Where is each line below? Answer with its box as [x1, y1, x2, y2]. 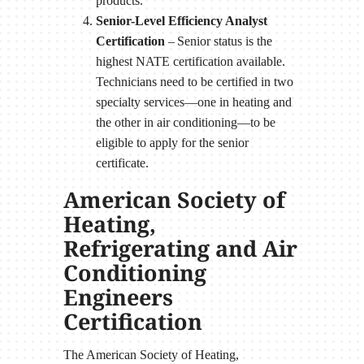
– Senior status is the [164, 33, 272, 48]
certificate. [95, 155, 149, 170]
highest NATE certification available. [95, 54, 285, 68]
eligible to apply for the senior [95, 135, 249, 149]
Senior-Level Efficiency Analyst [95, 13, 267, 28]
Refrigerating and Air [63, 232, 297, 263]
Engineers [63, 281, 173, 312]
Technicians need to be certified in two [95, 74, 293, 89]
